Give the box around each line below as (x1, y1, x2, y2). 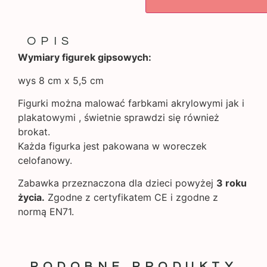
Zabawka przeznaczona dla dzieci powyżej (18, 177, 216, 190)
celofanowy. (18, 154, 72, 166)
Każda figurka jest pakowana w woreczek (18, 139, 207, 152)
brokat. (18, 125, 50, 138)
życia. (18, 191, 45, 204)
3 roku (216, 177, 247, 190)
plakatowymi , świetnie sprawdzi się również (18, 111, 219, 123)
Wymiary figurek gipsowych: (18, 51, 154, 64)
